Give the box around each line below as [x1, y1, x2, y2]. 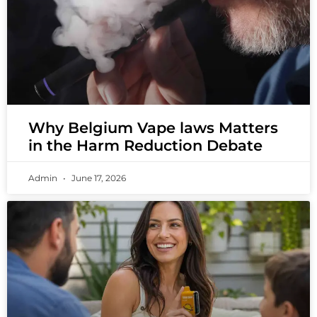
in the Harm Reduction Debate [28, 137, 263, 155]
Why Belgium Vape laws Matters [28, 119, 278, 137]
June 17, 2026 [69, 173, 126, 184]
